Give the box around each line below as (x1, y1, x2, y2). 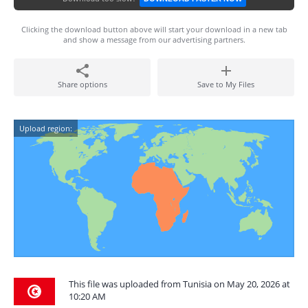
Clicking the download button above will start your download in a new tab (21, 24, 287, 34)
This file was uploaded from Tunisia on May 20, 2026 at (69, 278, 290, 290)
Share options (57, 79, 107, 89)
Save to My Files (197, 79, 254, 89)
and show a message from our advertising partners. (63, 34, 245, 45)
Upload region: (19, 123, 72, 133)
